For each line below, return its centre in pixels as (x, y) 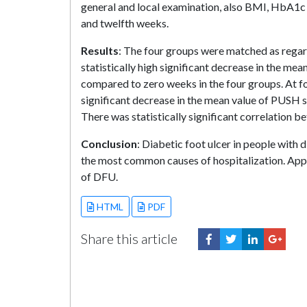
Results (100, 50)
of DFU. (99, 176)
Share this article (129, 238)
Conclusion (109, 144)
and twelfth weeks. (125, 23)
